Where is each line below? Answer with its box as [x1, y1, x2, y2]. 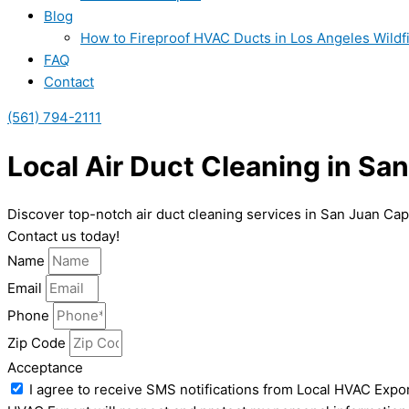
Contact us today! [7, 227, 120, 246]
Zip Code [7, 334, 69, 352]
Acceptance [7, 359, 83, 377]
